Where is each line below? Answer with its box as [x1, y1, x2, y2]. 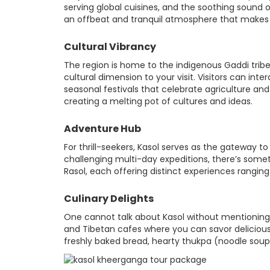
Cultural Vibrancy [64, 40, 156, 54]
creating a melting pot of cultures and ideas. [64, 95, 253, 108]
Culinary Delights [64, 192, 154, 206]
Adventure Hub [64, 122, 141, 136]
